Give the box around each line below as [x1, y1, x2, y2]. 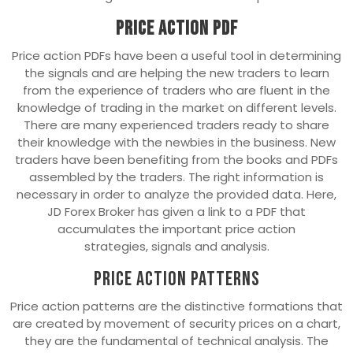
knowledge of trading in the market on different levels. [17, 98, 336, 116]
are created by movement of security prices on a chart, [13, 314, 340, 332]
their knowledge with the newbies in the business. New [17, 133, 336, 150]
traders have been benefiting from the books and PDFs [15, 150, 338, 168]
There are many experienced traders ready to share [24, 116, 329, 133]
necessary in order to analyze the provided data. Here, [17, 185, 336, 203]
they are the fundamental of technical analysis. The [24, 332, 329, 349]
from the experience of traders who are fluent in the [23, 81, 330, 98]
